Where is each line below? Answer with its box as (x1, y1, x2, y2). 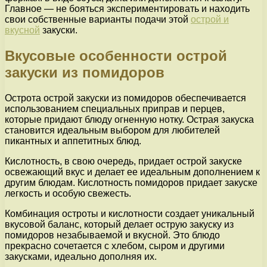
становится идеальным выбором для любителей (5, 125, 220, 135)
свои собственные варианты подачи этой (5, 14, 191, 24)
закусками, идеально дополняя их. (5, 251, 157, 262)
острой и (191, 14, 229, 24)
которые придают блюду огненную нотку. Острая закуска (5, 114, 254, 125)
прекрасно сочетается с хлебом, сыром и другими (5, 240, 225, 251)
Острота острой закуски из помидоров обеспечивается (5, 92, 246, 103)
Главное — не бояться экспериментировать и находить (5, 3, 250, 14)
